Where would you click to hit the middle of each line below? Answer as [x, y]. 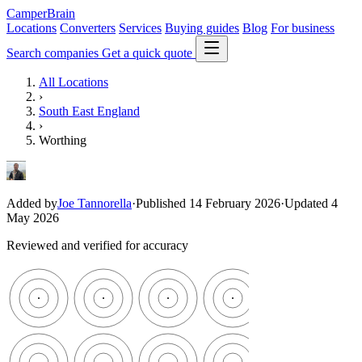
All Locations [74, 82]
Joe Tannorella [95, 203]
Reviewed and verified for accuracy [97, 245]
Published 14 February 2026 [208, 203]
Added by [32, 203]
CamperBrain [41, 13]
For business [303, 28]
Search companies [54, 53]
